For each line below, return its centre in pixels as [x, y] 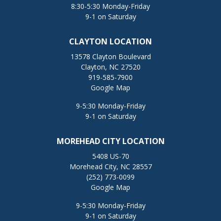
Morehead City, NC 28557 [110, 166]
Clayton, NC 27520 [110, 67]
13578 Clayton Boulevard [110, 56]
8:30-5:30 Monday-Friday [110, 6]
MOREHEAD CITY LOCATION [110, 141]
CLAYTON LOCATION [110, 41]
